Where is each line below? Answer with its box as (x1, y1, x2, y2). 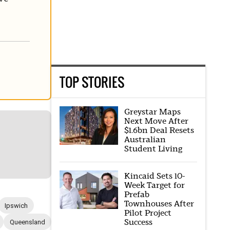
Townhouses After (124, 199, 194, 209)
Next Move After (124, 116, 188, 126)
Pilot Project (124, 208, 171, 218)
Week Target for (124, 180, 185, 190)
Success (124, 217, 152, 227)
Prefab (124, 189, 149, 200)
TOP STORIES (60, 72, 124, 92)
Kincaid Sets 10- (124, 171, 185, 181)
